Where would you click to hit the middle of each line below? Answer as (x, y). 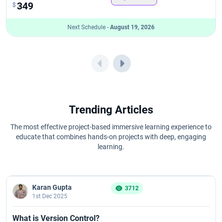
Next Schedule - (89, 27)
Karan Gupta (52, 187)
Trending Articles (111, 110)
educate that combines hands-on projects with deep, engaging (111, 137)
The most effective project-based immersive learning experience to (111, 127)
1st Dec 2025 (50, 196)
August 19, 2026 (132, 27)
